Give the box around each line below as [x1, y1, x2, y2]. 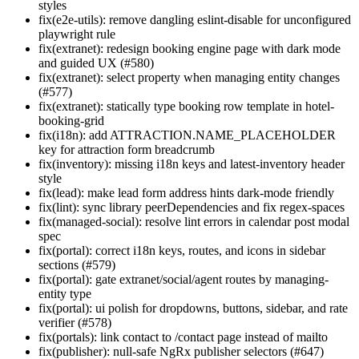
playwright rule [38, 27, 115, 42]
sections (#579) [38, 258, 115, 272]
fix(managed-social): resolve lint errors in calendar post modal [38, 215, 349, 229]
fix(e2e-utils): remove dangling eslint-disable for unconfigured [38, 13, 351, 27]
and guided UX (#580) [38, 56, 154, 71]
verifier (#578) [38, 316, 111, 330]
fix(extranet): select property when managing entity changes [38, 71, 340, 85]
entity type [38, 287, 91, 301]
